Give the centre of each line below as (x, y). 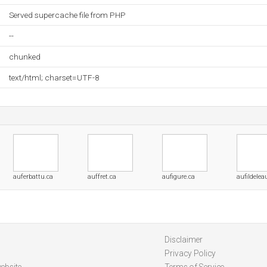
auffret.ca (102, 177)
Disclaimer (183, 240)
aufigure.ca (178, 177)
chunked (25, 57)
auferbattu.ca (33, 177)
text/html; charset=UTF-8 (54, 77)
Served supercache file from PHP (67, 15)
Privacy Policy (190, 253)
